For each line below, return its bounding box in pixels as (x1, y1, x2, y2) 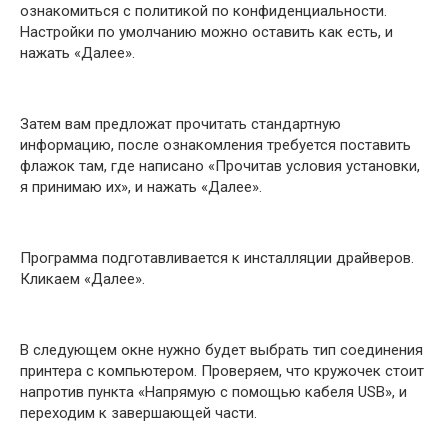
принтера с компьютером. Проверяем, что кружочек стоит (20, 361, 424, 380)
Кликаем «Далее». (20, 269, 145, 288)
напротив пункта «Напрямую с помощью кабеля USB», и (20, 382, 407, 401)
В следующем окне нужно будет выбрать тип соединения (20, 340, 423, 359)
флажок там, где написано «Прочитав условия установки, (20, 156, 420, 175)
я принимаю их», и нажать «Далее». (20, 177, 262, 196)
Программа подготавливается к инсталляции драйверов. (20, 248, 414, 267)
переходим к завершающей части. (20, 403, 257, 422)
